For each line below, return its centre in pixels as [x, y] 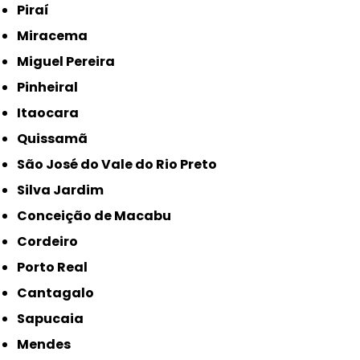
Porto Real [57, 268]
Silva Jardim [65, 190]
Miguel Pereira [72, 62]
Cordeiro [53, 242]
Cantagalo [61, 293]
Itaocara [50, 113]
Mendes [50, 345]
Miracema [59, 36]
